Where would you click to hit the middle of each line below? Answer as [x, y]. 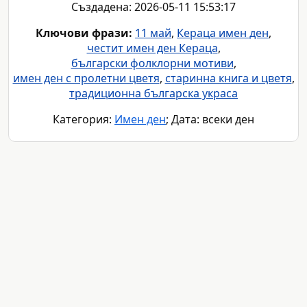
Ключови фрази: [84, 33]
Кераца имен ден [223, 33]
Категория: [84, 120]
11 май [153, 33]
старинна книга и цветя [228, 78]
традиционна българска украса [153, 94]
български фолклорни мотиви [152, 63]
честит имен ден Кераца [152, 48]
